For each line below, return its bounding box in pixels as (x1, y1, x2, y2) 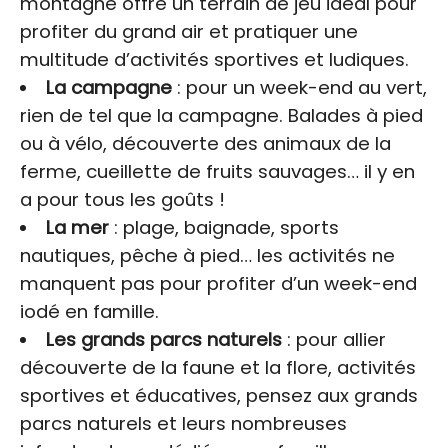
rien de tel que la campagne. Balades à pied (20, 102, 423, 128)
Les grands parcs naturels (45, 326, 282, 352)
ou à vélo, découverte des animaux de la (20, 130, 391, 156)
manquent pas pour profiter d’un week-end (20, 270, 417, 296)
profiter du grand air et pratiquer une (20, 18, 358, 44)
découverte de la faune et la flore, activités (20, 354, 416, 380)
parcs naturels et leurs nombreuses (20, 410, 347, 436)
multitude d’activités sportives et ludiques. (20, 46, 409, 72)
